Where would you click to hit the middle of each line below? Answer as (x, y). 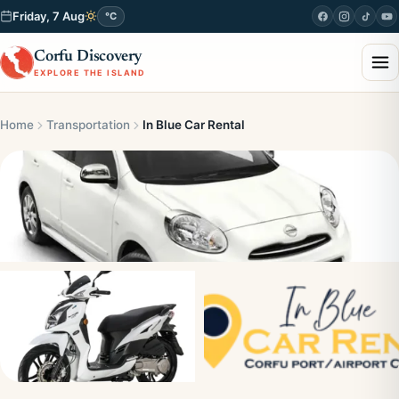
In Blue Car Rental (194, 125)
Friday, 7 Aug (49, 16)
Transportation (88, 125)
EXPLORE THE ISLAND (90, 72)
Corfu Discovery (89, 57)
